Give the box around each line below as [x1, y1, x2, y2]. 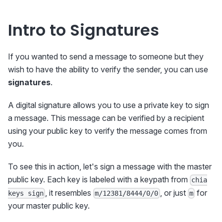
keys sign [8, 189, 44, 197]
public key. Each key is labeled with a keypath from [8, 174, 190, 185]
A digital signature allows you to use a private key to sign [8, 100, 209, 111]
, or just [160, 187, 188, 198]
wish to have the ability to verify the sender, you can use [8, 64, 208, 75]
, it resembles [45, 187, 94, 198]
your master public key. [8, 200, 90, 211]
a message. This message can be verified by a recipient [8, 113, 204, 123]
